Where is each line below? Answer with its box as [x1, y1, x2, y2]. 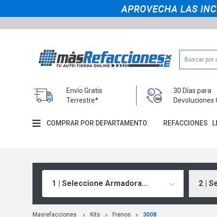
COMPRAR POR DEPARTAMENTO [46, 119, 148, 127]
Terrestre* [66, 96, 99, 104]
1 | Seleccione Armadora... [52, 178, 148, 188]
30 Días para [173, 86, 212, 94]
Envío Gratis [66, 86, 103, 94]
